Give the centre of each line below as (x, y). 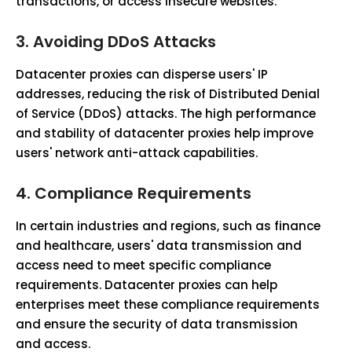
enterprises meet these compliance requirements (168, 304)
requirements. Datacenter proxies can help (147, 285)
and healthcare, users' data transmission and (159, 246)
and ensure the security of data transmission (157, 324)
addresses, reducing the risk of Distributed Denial (168, 94)
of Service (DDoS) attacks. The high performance (166, 114)
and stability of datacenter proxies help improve (165, 133)
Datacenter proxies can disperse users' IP (142, 74)
